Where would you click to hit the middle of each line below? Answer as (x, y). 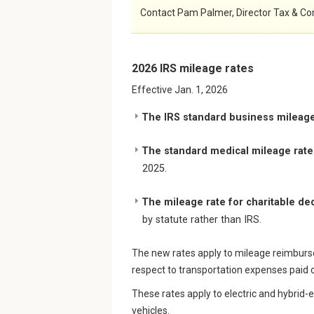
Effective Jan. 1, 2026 (180, 90)
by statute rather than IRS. (202, 220)
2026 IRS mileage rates (193, 69)
